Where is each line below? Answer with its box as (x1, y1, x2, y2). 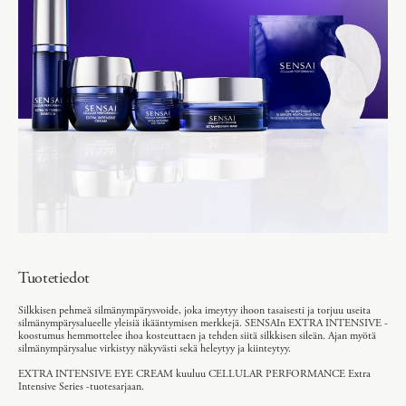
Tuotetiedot (18, 266, 91, 288)
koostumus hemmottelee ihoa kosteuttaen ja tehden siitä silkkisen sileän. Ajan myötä (18, 328, 376, 343)
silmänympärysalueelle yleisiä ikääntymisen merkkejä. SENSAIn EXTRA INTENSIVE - (18, 315, 388, 330)
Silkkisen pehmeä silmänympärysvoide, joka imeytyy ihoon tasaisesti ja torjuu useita (18, 303, 371, 317)
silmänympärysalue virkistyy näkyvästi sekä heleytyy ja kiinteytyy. (18, 341, 291, 355)
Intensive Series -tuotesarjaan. (18, 379, 144, 393)
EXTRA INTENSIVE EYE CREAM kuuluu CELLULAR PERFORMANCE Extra (18, 366, 371, 381)
